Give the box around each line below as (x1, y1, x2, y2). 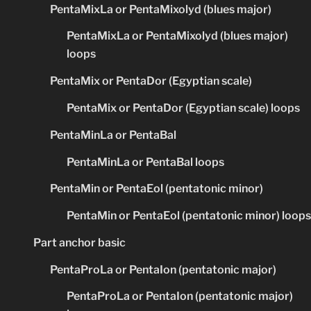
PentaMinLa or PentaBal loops (67, 155, 224, 169)
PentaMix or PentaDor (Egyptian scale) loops (67, 101, 300, 115)
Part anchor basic (33, 235, 126, 249)
